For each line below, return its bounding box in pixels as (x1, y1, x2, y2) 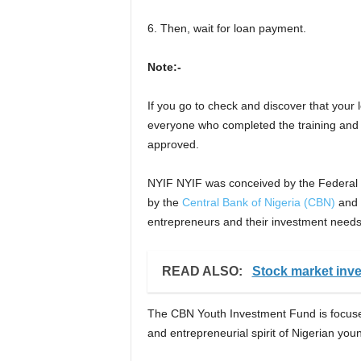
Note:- (147, 60, 181, 74)
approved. (147, 138, 199, 151)
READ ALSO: (161, 264, 246, 279)
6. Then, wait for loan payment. (147, 22, 306, 35)
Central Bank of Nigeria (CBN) (181, 196, 335, 210)
